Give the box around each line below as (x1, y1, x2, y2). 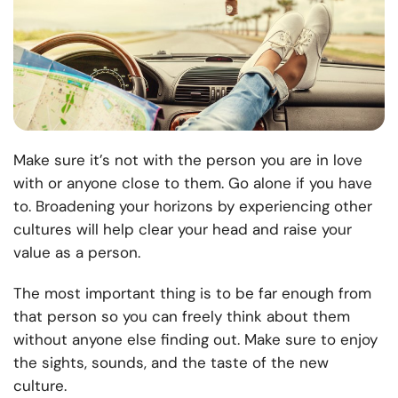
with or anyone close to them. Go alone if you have (13, 173, 372, 194)
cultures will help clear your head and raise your (13, 219, 352, 240)
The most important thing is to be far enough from (13, 283, 371, 304)
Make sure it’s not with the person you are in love (13, 150, 362, 171)
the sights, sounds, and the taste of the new (13, 353, 329, 373)
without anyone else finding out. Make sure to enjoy (13, 330, 378, 350)
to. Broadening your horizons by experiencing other (13, 196, 372, 217)
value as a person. (13, 243, 140, 263)
